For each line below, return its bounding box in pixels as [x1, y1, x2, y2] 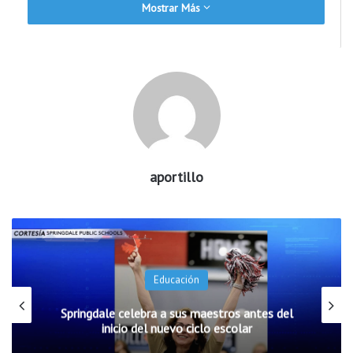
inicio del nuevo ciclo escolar [101, 320, 252, 336]
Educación [154, 273, 199, 287]
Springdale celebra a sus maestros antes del [60, 305, 293, 321]
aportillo [150, 167, 203, 186]
